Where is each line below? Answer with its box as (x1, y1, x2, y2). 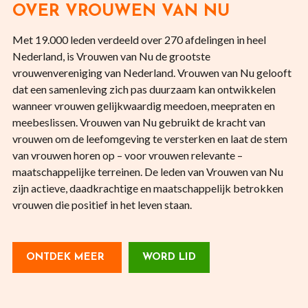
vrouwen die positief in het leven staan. (12, 198, 192, 212)
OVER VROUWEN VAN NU (12, 3, 230, 21)
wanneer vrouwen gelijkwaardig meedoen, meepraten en (12, 99, 275, 113)
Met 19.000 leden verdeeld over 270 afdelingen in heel (12, 33, 266, 47)
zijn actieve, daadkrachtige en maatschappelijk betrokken (12, 181, 283, 195)
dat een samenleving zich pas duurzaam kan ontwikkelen (12, 82, 276, 96)
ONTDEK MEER (25, 252, 108, 263)
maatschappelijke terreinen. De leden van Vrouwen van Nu (12, 165, 283, 179)
